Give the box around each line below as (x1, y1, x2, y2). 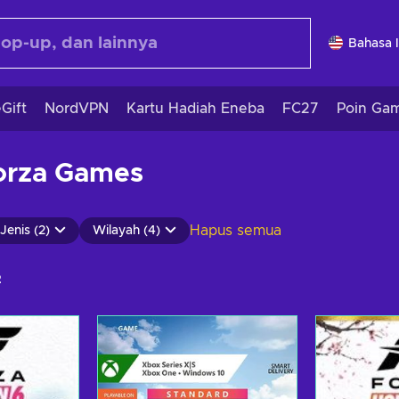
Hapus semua (190, 224, 281, 238)
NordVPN (45, 102, 109, 116)
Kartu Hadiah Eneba (126, 102, 265, 116)
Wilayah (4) (93, 224, 160, 237)
